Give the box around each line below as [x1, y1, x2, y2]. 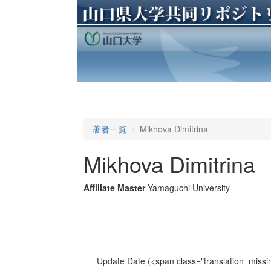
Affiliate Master [83, 181, 145, 194]
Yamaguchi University [147, 181, 230, 194]
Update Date [96, 255, 145, 267]
